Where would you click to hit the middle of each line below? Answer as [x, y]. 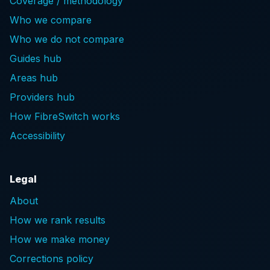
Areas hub [34, 78]
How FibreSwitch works [65, 116]
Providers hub [42, 97]
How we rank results [58, 220]
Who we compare [51, 20]
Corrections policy [52, 259]
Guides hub [36, 58]
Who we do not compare [67, 39]
